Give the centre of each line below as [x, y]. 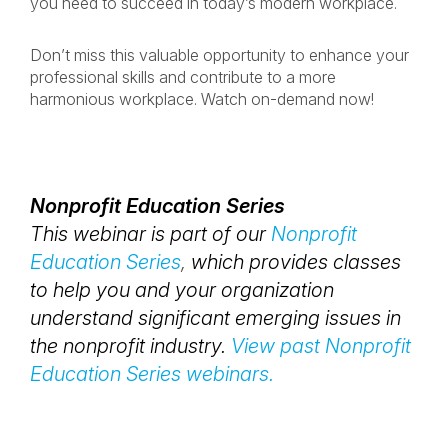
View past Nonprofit [321, 346]
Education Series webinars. [152, 374]
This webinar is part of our [148, 234]
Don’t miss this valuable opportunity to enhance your [219, 55]
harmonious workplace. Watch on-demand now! [202, 99]
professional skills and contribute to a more [183, 77]
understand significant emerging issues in [215, 318]
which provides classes [293, 262]
